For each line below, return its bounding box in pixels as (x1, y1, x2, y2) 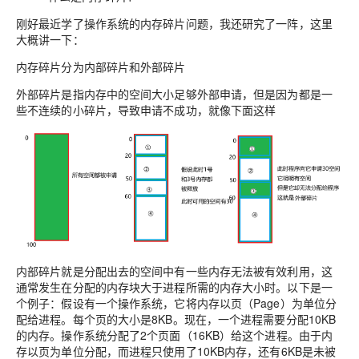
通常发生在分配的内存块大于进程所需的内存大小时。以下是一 (16, 278, 333, 295)
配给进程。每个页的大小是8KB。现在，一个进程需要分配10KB (16, 310, 337, 327)
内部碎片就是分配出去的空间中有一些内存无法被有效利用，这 (16, 262, 333, 279)
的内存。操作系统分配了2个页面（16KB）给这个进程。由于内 (16, 326, 333, 343)
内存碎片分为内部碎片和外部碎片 (16, 58, 186, 75)
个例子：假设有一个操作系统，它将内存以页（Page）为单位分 (16, 294, 337, 311)
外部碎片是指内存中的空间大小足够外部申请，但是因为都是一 (16, 86, 333, 102)
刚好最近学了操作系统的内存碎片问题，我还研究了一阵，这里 (16, 15, 333, 31)
